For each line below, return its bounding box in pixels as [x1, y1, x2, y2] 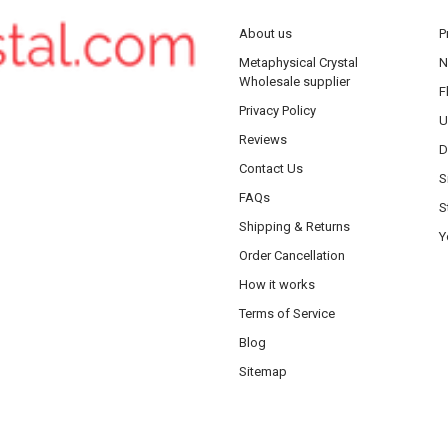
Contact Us [238, 160, 303, 176]
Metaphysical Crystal [238, 54, 358, 70]
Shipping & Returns [238, 218, 350, 234]
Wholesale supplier [238, 73, 350, 89]
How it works [238, 276, 315, 292]
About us [238, 26, 292, 41]
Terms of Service [238, 305, 335, 321]
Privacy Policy [238, 102, 316, 118]
